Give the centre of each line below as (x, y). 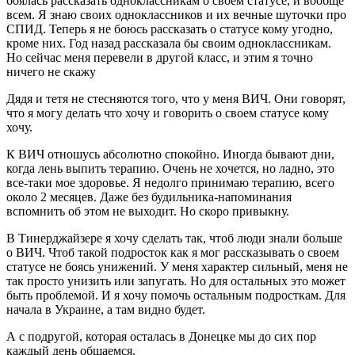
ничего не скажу (51, 71)
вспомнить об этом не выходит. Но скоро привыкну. (148, 211)
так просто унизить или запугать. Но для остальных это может (176, 281)
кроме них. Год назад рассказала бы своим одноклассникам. (169, 43)
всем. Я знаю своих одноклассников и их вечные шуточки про (176, 14)
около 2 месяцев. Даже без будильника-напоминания (149, 197)
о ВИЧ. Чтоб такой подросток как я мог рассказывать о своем (173, 252)
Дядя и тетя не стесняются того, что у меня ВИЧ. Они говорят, (176, 98)
